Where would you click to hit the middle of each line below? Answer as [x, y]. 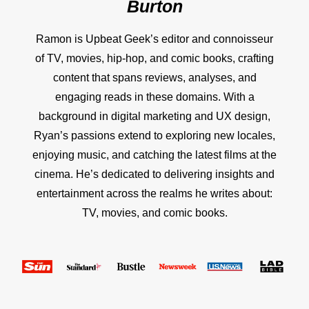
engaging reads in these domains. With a [154, 97]
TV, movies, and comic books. [154, 212]
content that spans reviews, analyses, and [154, 77]
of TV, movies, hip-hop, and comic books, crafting [154, 58]
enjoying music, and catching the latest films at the [154, 154]
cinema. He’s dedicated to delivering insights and [154, 174]
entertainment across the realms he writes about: [154, 193]
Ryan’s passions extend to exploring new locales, [154, 135]
